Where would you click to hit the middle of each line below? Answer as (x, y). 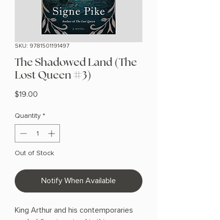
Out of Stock (34, 153)
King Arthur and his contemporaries (74, 210)
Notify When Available (79, 181)
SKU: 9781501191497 (42, 46)
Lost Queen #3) (53, 75)
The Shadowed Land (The (76, 63)
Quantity (28, 116)
